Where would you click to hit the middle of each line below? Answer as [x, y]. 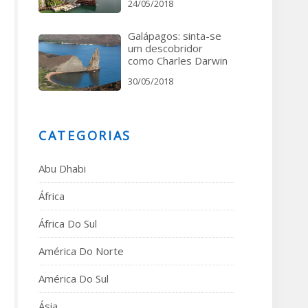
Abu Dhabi [62, 168]
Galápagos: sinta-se [175, 36]
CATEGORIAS [85, 135]
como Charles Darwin [178, 60]
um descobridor [165, 48]
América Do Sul [74, 278]
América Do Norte [81, 251]
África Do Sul [68, 223]
